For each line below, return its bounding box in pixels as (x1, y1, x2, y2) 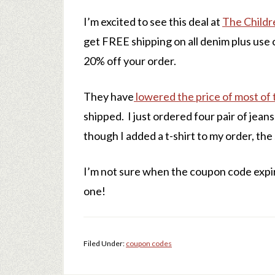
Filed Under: (83, 239, 126, 248)
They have (83, 90, 134, 103)
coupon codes (126, 239, 172, 248)
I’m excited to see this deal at (83, 15, 222, 28)
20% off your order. (83, 54, 176, 68)
